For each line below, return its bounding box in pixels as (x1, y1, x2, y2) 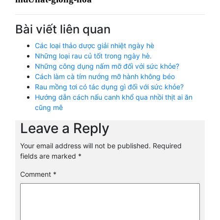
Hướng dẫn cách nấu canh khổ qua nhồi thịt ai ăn (35, 93, 192, 102)
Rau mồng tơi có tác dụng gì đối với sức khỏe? (35, 82, 184, 91)
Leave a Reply (20, 120, 110, 137)
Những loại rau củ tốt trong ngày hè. (35, 52, 152, 60)
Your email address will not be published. (20, 141, 151, 150)
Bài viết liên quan (15, 22, 110, 37)
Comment (20, 170, 53, 179)
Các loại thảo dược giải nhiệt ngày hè (35, 41, 154, 50)
